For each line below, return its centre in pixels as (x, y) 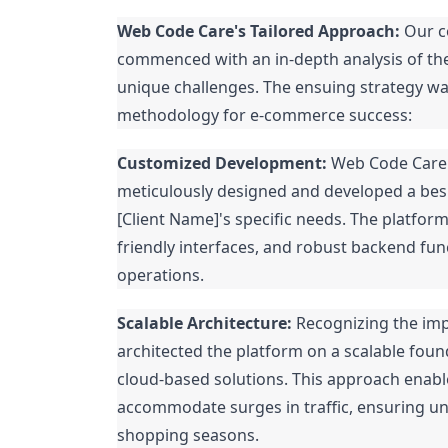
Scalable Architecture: (204, 323)
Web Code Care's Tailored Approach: (258, 31)
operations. (160, 275)
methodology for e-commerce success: (264, 115)
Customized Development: (222, 163)
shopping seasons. (188, 435)
